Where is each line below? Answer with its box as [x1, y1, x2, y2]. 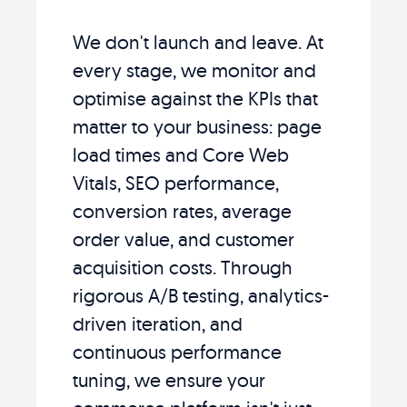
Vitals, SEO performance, [73, 170, 279, 194]
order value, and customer [73, 226, 294, 251]
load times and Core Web [73, 142, 289, 166]
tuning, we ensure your [73, 367, 265, 392]
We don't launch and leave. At [73, 29, 323, 54]
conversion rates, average [73, 198, 292, 223]
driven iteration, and [73, 311, 243, 335]
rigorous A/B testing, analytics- [73, 283, 329, 307]
